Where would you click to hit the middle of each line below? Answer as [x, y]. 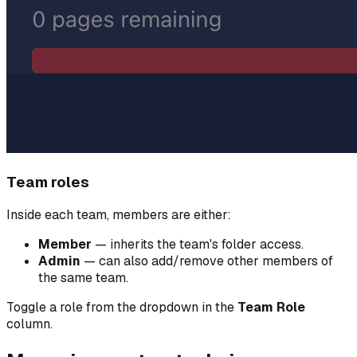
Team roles [48, 182]
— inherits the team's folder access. [198, 245]
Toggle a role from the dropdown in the [122, 308]
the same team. [83, 278]
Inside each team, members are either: [119, 215]
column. [29, 324]
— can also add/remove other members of [207, 261]
